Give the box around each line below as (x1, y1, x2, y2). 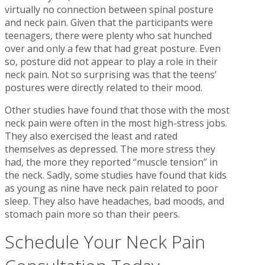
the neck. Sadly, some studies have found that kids (5, 168, 227, 182)
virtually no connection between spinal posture (5, 2, 214, 16)
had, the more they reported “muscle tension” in (5, 155, 218, 169)
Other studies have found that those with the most (5, 103, 230, 117)
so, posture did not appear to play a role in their (5, 54, 218, 68)
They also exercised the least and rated (5, 129, 177, 143)
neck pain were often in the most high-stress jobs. (5, 116, 227, 130)
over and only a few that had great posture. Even (5, 41, 221, 55)
